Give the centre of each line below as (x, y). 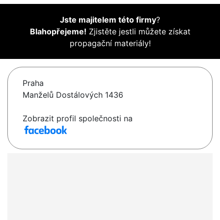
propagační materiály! (110, 43)
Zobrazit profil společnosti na (78, 119)
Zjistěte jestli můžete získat (138, 32)
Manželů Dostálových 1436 (73, 95)
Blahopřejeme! (58, 32)
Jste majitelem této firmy (108, 20)
